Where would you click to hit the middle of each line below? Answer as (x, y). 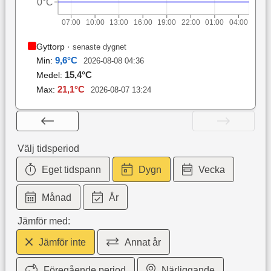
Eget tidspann (72, 170)
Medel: (50, 75)
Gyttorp (50, 47)
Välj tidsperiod (48, 149)
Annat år (143, 243)
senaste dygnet (99, 47)
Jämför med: (44, 221)
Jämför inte (63, 243)
